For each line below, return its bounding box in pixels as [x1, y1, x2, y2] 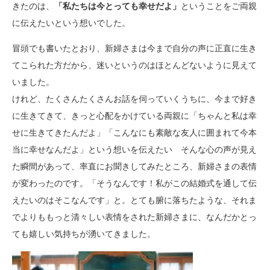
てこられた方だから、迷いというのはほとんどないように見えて [12, 61, 257, 70]
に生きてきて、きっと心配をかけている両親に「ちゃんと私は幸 [12, 111, 257, 121]
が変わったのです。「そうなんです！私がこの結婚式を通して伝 [12, 179, 257, 188]
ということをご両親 [181, 2, 257, 11]
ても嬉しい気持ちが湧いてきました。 [12, 230, 155, 239]
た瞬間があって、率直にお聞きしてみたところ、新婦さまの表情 [12, 162, 257, 171]
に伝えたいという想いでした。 [12, 19, 130, 28]
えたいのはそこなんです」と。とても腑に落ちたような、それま [12, 196, 257, 205]
